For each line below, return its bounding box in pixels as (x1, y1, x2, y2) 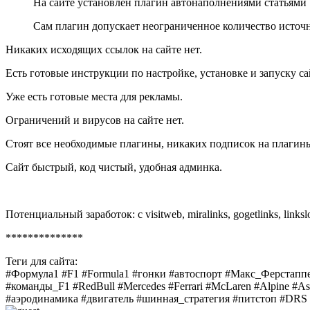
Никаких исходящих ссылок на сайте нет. (6, 43, 202, 55)
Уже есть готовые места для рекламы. (6, 90, 183, 102)
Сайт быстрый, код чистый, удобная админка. (6, 161, 222, 173)
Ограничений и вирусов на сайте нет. (6, 113, 184, 126)
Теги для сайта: (6, 255, 77, 267)
